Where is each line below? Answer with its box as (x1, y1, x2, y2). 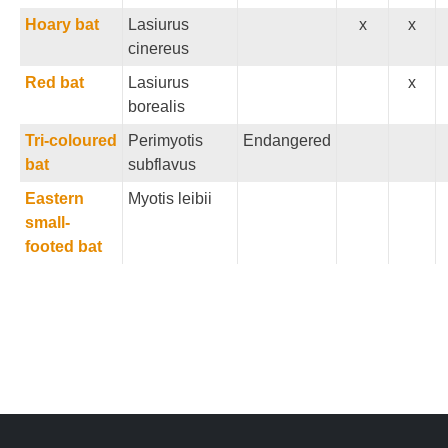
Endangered (243, 132, 331, 149)
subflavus (128, 156, 196, 173)
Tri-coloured (25, 132, 117, 149)
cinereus (128, 40, 189, 57)
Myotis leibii (128, 190, 212, 207)
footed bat (25, 238, 102, 255)
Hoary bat (25, 16, 99, 33)
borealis (128, 98, 185, 115)
